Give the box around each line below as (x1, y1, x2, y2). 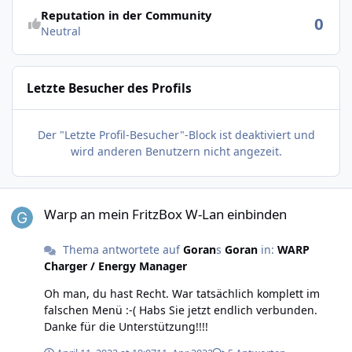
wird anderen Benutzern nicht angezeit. (70, 144, 282, 159)
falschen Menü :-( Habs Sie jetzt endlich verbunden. (44, 302, 139, 317)
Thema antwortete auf (59, 241, 183, 257)
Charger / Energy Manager (44, 258, 187, 273)
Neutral (40, 23, 81, 38)
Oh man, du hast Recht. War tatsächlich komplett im (44, 285, 320, 301)
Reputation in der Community (40, 6, 211, 23)
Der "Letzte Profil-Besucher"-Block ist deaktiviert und (37, 127, 315, 143)
